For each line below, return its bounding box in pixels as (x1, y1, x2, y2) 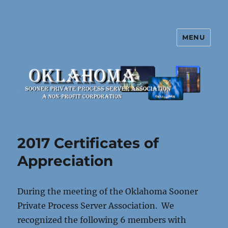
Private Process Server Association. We (17, 200, 175, 211)
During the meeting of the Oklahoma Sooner (17, 186, 198, 196)
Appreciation (17, 152, 113, 169)
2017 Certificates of (17, 134, 159, 152)
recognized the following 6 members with (17, 214, 187, 225)
